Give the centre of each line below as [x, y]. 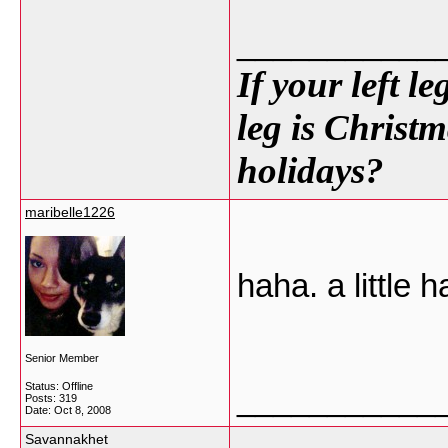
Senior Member [62, 358]
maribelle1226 [70, 212]
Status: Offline [59, 386]
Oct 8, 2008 [82, 410]
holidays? [310, 170]
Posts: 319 [51, 398]
